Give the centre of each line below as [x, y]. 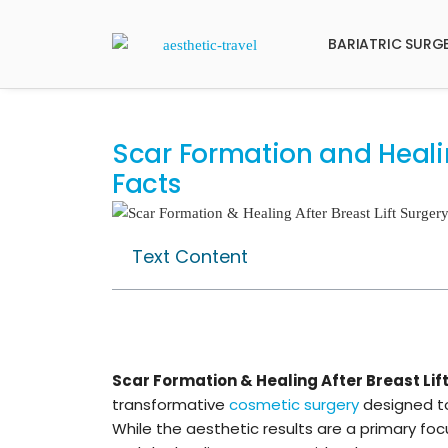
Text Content [190, 256]
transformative [170, 404]
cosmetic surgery [294, 404]
